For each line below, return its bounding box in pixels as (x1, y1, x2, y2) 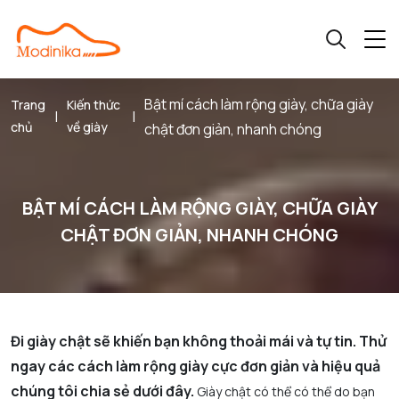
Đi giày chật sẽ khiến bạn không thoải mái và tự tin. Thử (11, 330, 387, 351)
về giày (67, 118, 108, 136)
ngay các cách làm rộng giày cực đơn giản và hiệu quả (11, 355, 380, 376)
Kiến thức (67, 96, 120, 114)
